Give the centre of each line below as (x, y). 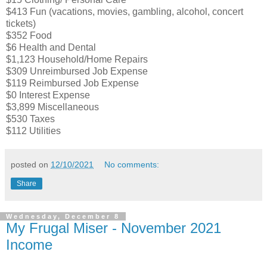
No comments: (132, 165)
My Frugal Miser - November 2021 (114, 228)
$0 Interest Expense (48, 95)
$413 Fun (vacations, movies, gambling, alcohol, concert (125, 12)
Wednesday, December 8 (63, 217)
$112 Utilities (35, 131)
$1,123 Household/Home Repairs (77, 60)
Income (29, 245)
